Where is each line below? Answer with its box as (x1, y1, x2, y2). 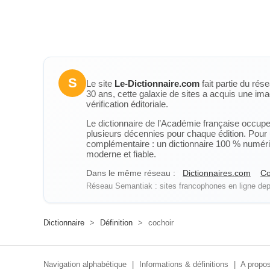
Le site (86, 78, 115, 89)
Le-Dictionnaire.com (115, 78, 199, 89)
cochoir (146, 218, 174, 227)
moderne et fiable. (86, 149, 156, 159)
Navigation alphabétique (43, 260, 127, 269)
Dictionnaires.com (183, 168, 251, 178)
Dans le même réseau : (86, 168, 175, 178)
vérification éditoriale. (86, 99, 168, 109)
